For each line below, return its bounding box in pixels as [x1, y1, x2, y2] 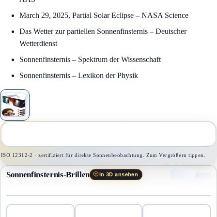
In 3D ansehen [99, 171, 139, 177]
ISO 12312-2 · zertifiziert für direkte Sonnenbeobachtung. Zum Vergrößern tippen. [1, 152, 206, 158]
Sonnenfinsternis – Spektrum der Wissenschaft [19, 55, 161, 64]
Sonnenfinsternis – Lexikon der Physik [19, 71, 138, 80]
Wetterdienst [19, 39, 57, 48]
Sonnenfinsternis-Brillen [6, 170, 90, 179]
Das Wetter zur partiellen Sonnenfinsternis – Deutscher [19, 27, 186, 36]
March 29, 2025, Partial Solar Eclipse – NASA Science [19, 11, 188, 20]
